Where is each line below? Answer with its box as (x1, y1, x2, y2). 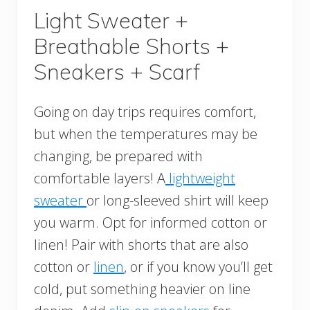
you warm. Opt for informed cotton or (34, 213, 267, 232)
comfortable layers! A (34, 169, 165, 188)
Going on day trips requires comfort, (34, 102, 256, 122)
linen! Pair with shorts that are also (34, 235, 248, 255)
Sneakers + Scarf (34, 58, 200, 86)
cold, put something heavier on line (34, 280, 250, 299)
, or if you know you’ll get (124, 257, 273, 277)
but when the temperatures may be (34, 125, 257, 144)
